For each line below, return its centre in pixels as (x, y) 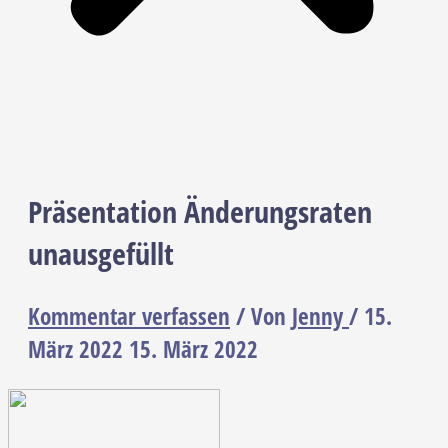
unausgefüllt (101, 254)
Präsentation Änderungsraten (200, 212)
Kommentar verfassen (129, 317)
